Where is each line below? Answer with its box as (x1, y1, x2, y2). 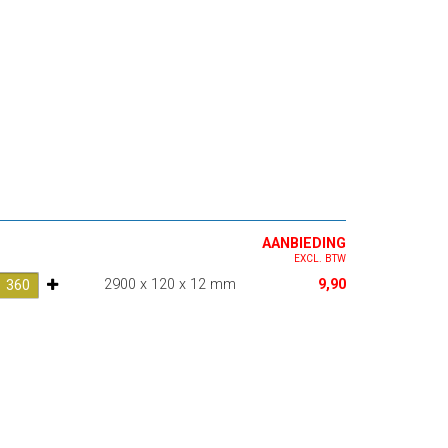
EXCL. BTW (293, 253, 346, 265)
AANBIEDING (261, 235, 346, 253)
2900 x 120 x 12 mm (103, 276, 236, 294)
